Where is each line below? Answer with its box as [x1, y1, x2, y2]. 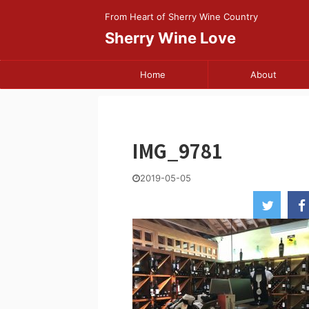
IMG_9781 [132, 137, 223, 164]
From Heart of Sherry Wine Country [105, 11, 258, 22]
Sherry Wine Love [105, 29, 236, 47]
